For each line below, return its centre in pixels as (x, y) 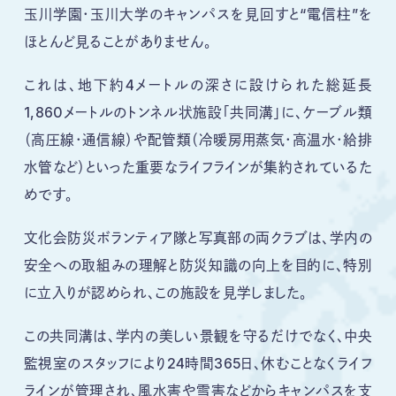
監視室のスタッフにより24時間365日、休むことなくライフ (198, 364)
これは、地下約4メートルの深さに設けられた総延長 (198, 86)
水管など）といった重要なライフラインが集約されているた (198, 168)
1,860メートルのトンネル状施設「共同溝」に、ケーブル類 (198, 113)
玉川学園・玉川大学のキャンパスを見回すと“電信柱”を (198, 15)
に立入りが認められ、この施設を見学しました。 (165, 293)
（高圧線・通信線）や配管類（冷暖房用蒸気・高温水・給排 (198, 141)
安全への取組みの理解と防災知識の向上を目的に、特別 (198, 266)
